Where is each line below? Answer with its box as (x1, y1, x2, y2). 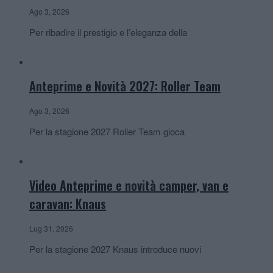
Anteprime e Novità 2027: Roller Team (29, 77, 221, 96)
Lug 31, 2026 (29, 222, 73, 233)
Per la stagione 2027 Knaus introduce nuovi (29, 242, 201, 255)
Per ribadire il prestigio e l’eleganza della (29, 25, 187, 38)
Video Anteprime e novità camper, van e (29, 176, 229, 195)
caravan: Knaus (29, 194, 106, 213)
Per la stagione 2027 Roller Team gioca (29, 124, 185, 138)
